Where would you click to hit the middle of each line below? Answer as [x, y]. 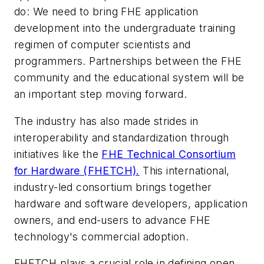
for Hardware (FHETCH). [77, 170]
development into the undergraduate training [125, 28]
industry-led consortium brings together [113, 187]
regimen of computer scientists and [103, 45]
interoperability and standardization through [122, 137]
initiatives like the [58, 154]
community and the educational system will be [129, 78]
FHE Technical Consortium [169, 154]
